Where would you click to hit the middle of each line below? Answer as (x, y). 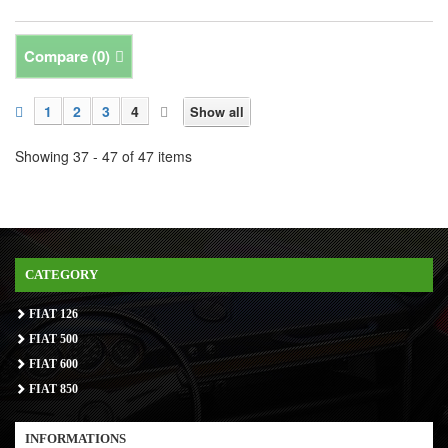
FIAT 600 (52, 364)
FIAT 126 (52, 314)
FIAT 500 (52, 339)
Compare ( (60, 56)
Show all (217, 112)
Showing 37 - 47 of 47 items (103, 156)
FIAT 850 (52, 389)
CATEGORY (61, 275)
